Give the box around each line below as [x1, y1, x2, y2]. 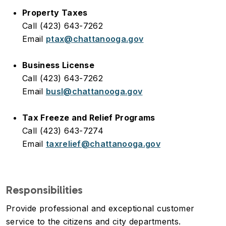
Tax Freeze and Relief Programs [22, 112, 155, 123]
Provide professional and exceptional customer [6, 203, 195, 213]
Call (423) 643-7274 [22, 126, 109, 136]
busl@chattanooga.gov [45, 86, 143, 96]
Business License [22, 60, 95, 70]
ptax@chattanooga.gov [45, 34, 144, 44]
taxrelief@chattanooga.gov [45, 139, 160, 149]
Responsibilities [6, 183, 83, 197]
